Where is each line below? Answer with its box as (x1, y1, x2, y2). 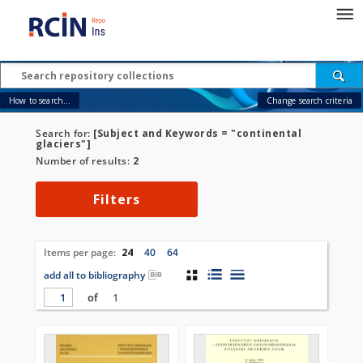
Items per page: (44, 246, 118, 259)
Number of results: (36, 154, 133, 168)
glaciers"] (36, 137, 91, 151)
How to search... (9, 95, 71, 106)
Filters (93, 190, 140, 208)
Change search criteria (266, 95, 352, 106)
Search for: (36, 126, 93, 140)
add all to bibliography (44, 268, 145, 282)
